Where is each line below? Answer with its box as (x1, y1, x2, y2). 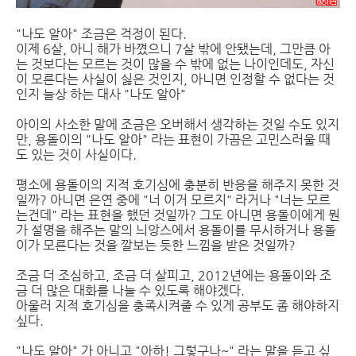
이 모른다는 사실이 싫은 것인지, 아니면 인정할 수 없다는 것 (16, 72, 335, 87)
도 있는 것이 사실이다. (16, 147, 137, 162)
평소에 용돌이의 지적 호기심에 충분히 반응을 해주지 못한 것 (16, 177, 339, 192)
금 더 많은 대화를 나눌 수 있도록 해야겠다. (16, 283, 245, 298)
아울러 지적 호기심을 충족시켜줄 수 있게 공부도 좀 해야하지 (16, 298, 339, 313)
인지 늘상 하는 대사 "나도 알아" (16, 87, 186, 102)
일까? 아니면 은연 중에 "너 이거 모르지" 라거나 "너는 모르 (16, 192, 331, 207)
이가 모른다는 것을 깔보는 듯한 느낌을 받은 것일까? (16, 238, 296, 253)
